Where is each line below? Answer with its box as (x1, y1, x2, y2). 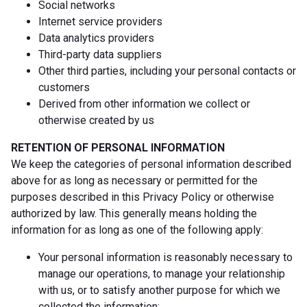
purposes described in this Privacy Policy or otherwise (11, 190, 274, 204)
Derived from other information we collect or (38, 97, 250, 110)
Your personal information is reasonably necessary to (38, 250, 293, 264)
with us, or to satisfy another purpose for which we (38, 283, 280, 297)
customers (38, 80, 90, 94)
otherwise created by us (38, 113, 154, 127)
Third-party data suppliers (38, 47, 162, 61)
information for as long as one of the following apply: (11, 223, 263, 236)
